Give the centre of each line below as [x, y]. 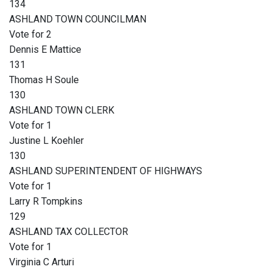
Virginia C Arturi [42, 262]
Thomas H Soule [44, 80]
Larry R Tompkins [46, 202]
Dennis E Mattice [45, 50]
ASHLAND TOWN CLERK [62, 110]
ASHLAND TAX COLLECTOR [69, 232]
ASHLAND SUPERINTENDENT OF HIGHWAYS [106, 171]
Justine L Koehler [46, 141]
